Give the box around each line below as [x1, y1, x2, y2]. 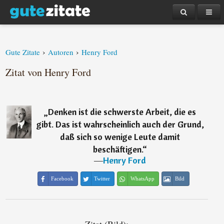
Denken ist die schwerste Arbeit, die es [48, 106, 196, 117]
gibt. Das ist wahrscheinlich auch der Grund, [36, 118, 204, 130]
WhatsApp [130, 175, 154, 181]
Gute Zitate [5, 47, 40, 57]
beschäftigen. [93, 143, 143, 155]
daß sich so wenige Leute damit [60, 131, 180, 142]
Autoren [48, 47, 74, 57]
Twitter [93, 175, 110, 181]
